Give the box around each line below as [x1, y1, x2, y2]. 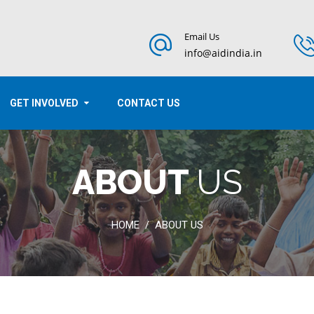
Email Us [184, 30, 219, 43]
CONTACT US [117, 97, 180, 109]
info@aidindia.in [184, 46, 262, 60]
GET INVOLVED [10, 97, 78, 109]
